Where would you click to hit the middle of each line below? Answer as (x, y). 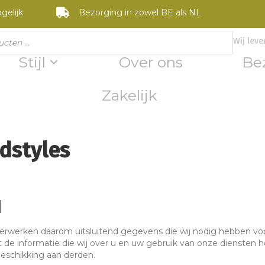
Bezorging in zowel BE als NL (140, 12)
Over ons (151, 62)
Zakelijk (130, 95)
